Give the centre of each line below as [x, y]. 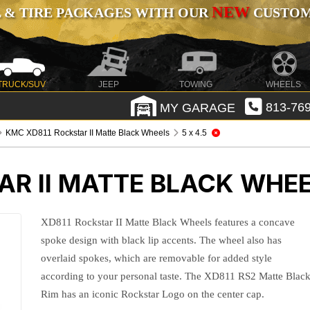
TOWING [196, 84]
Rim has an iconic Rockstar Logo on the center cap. [153, 294]
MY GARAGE [195, 108]
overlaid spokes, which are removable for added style [157, 258]
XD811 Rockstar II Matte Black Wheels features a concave [168, 222]
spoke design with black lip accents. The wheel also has [162, 240]
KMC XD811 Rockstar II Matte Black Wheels [88, 133]
